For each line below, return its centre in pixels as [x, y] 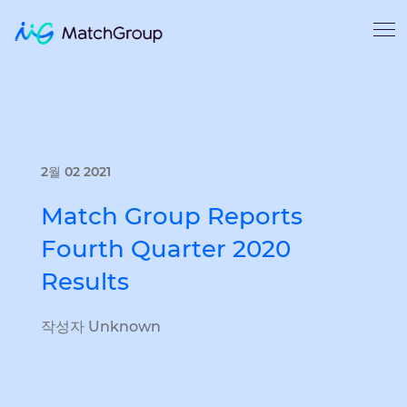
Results [85, 282]
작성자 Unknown [101, 327]
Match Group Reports [172, 216]
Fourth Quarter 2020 [166, 249]
